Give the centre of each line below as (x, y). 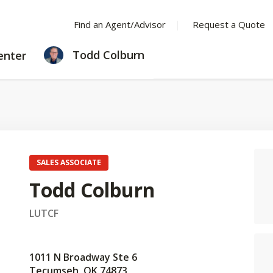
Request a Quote (229, 24)
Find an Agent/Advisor (119, 24)
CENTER (53, 66)
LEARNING (59, 53)
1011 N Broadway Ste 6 (83, 257)
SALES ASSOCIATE (69, 162)
